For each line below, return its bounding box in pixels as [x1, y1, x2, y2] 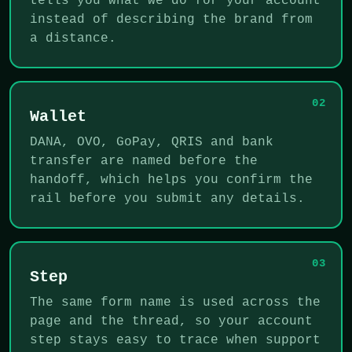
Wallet [30, 107, 86, 126]
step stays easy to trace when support [30, 332, 321, 347]
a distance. [30, 31, 116, 46]
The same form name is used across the [30, 295, 321, 310]
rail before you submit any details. [30, 191, 305, 206]
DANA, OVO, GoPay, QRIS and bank [30, 134, 273, 149]
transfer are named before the [30, 153, 258, 168]
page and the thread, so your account [30, 313, 313, 328]
